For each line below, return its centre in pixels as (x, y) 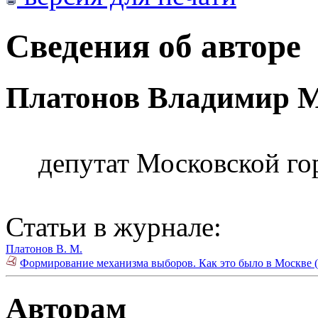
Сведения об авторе (153, 46)
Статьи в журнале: (114, 227)
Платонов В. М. (44, 249)
